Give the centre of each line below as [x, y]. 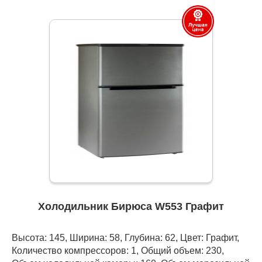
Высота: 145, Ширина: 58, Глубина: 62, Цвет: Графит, [125, 238]
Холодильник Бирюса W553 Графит [131, 207]
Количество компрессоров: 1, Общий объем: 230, [118, 251]
